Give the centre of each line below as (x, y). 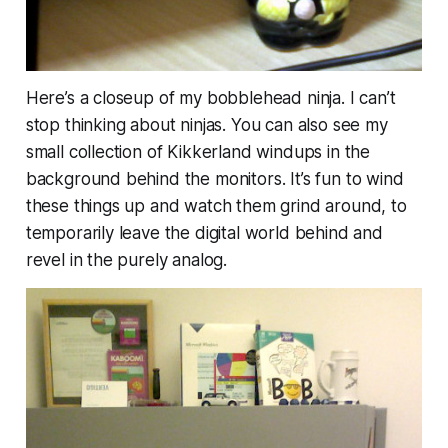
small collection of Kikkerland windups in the (198, 151)
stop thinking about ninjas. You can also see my (206, 124)
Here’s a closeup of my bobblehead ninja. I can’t (210, 97)
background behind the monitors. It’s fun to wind (214, 178)
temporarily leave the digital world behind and (204, 232)
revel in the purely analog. (126, 259)
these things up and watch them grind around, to (216, 205)
